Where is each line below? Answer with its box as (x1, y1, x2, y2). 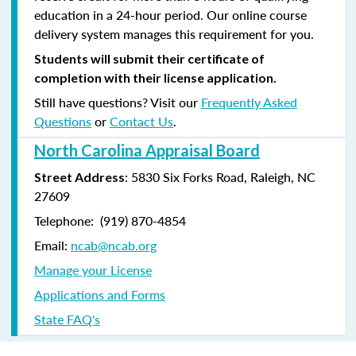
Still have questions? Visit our (34, 92, 201, 111)
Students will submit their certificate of (34, 50, 265, 66)
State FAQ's (34, 309, 100, 328)
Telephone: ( (34, 211, 103, 230)
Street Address (34, 168, 125, 184)
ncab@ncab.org (71, 235, 157, 254)
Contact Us (110, 111, 173, 130)
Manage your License (34, 260, 152, 279)
